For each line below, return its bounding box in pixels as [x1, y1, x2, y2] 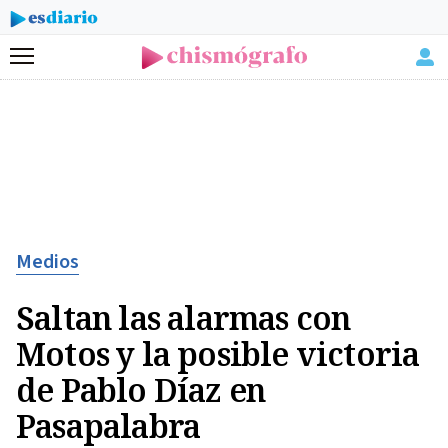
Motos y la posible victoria [16, 332, 420, 375]
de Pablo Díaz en [16, 368, 266, 411]
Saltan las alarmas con [16, 296, 351, 339]
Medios [16, 248, 79, 276]
